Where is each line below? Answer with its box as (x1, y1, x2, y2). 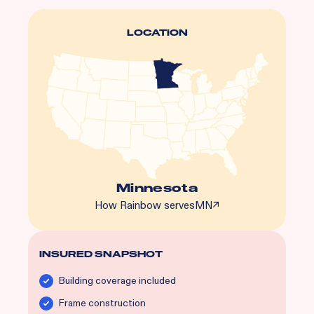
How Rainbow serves (95, 198, 195, 213)
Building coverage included (59, 274, 178, 288)
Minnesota (116, 181, 198, 196)
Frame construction (59, 296, 148, 310)
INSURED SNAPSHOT (39, 249, 163, 261)
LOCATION (126, 27, 188, 39)
